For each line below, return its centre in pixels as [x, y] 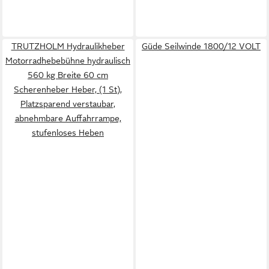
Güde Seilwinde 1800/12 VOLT [201, 46]
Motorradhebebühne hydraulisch [68, 61]
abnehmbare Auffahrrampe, [68, 118]
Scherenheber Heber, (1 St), [68, 89]
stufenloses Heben [68, 133]
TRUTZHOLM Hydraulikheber [68, 46]
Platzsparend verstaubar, [68, 104]
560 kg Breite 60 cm [68, 75]
